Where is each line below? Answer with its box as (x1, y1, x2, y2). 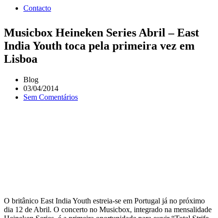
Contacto (23, 3, 51, 12)
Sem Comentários (23, 93, 78, 102)
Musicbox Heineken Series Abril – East (4, 26, 199, 39)
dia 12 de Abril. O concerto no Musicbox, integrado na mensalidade (4, 205, 212, 214)
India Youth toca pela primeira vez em (4, 39, 195, 53)
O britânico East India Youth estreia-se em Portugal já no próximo (4, 196, 205, 205)
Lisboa (4, 53, 37, 66)
